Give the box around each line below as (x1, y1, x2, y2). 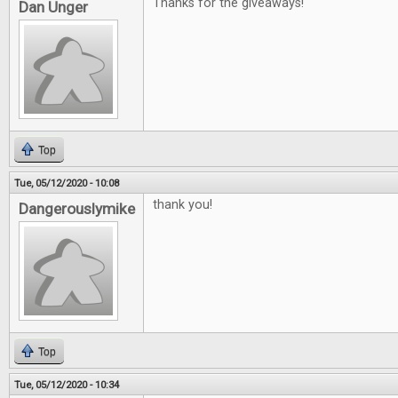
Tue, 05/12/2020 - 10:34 (14, 378, 119, 392)
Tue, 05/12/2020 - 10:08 (14, 177, 119, 190)
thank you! (153, 197, 212, 213)
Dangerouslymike (19, 200, 135, 219)
